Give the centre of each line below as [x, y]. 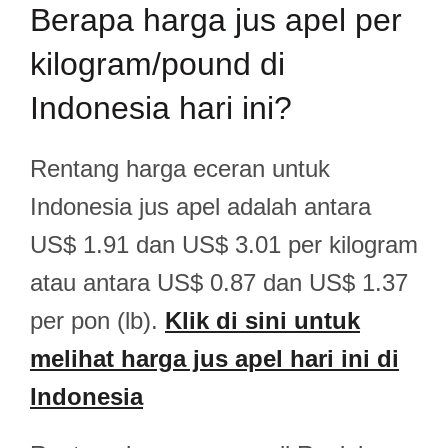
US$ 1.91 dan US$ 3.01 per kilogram [224, 244]
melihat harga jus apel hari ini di [214, 358]
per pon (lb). [97, 320]
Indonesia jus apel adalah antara [200, 206]
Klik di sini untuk [262, 320]
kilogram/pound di [157, 64]
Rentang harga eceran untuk [180, 168]
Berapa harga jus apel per [216, 20]
